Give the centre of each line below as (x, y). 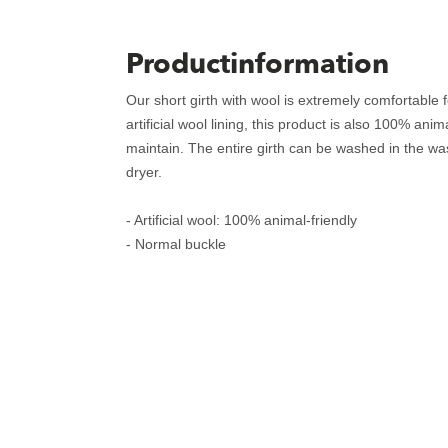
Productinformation (257, 64)
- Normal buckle (176, 244)
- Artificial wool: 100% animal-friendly (241, 220)
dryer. (144, 172)
